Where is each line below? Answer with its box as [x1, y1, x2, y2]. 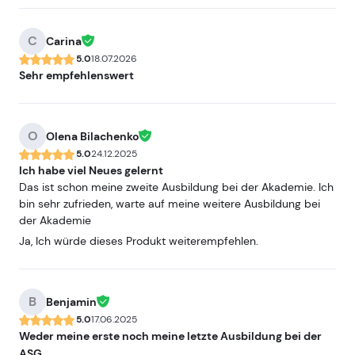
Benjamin [46, 295, 97, 309]
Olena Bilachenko [46, 129, 139, 143]
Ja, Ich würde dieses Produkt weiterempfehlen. [19, 234, 258, 248]
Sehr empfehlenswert [19, 68, 134, 82]
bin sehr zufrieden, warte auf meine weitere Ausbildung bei [19, 197, 320, 211]
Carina [46, 34, 82, 48]
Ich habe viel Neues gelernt [19, 163, 163, 177]
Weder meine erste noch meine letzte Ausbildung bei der [19, 329, 322, 343]
